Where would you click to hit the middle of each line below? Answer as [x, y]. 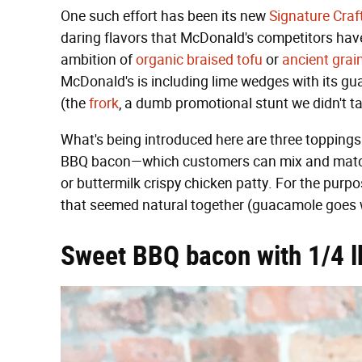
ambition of [98, 60]
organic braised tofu [199, 60]
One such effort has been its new [165, 16]
